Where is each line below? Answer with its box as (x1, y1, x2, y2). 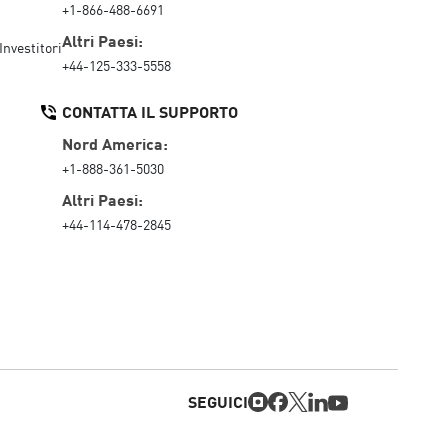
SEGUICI (188, 389, 248, 414)
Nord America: (62, 130, 168, 155)
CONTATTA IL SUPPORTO (62, 98, 238, 123)
